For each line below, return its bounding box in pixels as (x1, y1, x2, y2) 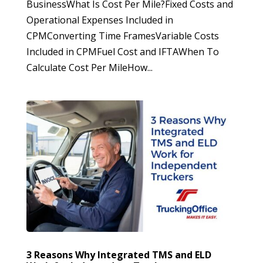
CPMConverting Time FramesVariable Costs (26, 29, 219, 42)
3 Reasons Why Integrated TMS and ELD (26, 248, 211, 261)
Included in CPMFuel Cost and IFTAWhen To (26, 45, 219, 58)
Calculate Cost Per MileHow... (26, 60, 153, 74)
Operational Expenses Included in (26, 13, 173, 26)
